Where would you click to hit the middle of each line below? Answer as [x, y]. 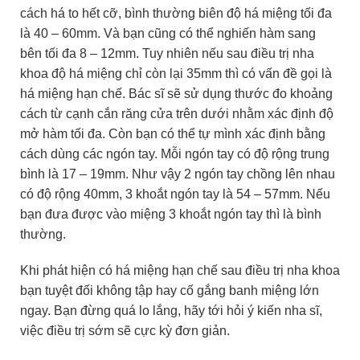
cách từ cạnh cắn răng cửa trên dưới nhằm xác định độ [177, 113]
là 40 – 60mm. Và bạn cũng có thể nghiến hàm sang [168, 33]
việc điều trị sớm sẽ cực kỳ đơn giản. [125, 331]
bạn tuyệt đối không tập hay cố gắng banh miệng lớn [170, 291]
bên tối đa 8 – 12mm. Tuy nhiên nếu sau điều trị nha [167, 53]
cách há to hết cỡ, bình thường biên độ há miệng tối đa [176, 13]
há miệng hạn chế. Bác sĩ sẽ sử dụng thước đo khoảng [176, 93]
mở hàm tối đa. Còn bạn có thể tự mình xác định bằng [173, 133]
